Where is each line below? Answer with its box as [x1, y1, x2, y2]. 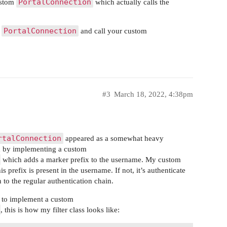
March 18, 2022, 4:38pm [114, 90, 193, 99]
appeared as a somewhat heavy [63, 134, 164, 143]
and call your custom [79, 26, 147, 35]
